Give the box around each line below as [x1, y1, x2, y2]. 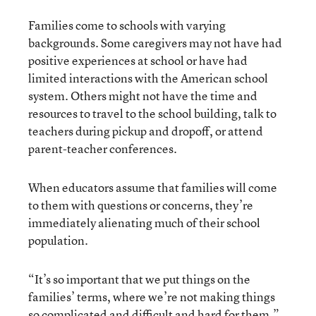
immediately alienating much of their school [28, 214, 260, 231]
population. [28, 231, 88, 248]
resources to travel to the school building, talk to [28, 104, 276, 121]
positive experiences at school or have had [28, 51, 248, 68]
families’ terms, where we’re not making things [28, 288, 275, 305]
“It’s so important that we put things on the [28, 270, 250, 287]
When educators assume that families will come [28, 178, 277, 195]
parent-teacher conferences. [28, 140, 177, 157]
